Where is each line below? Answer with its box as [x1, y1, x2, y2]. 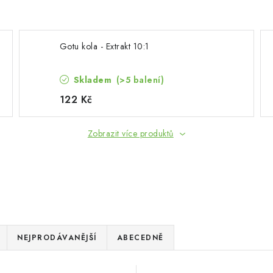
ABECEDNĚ [116, 232, 164, 243]
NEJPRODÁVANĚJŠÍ [17, 232, 97, 243]
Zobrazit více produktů [87, 127, 174, 140]
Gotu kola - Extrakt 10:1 [59, 40, 149, 52]
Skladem [71, 74, 115, 86]
